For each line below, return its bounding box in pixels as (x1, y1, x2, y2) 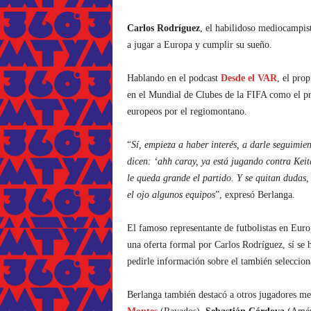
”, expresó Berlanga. (215, 190, 295, 200)
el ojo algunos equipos (126, 190, 215, 200)
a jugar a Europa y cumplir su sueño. (126, 40, 272, 50)
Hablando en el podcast (126, 73, 221, 83)
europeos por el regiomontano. (126, 106, 247, 117)
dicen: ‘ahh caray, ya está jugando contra (126, 156, 294, 167)
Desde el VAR (220, 73, 277, 83)
